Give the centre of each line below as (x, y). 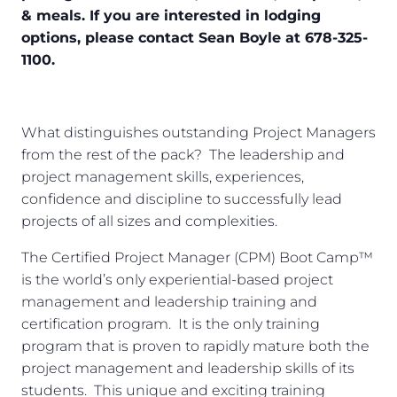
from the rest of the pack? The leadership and (183, 155)
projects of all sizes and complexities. (149, 222)
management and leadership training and (169, 302)
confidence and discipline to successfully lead (182, 199)
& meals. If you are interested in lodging (171, 16)
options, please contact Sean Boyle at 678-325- (195, 38)
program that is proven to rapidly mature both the (195, 346)
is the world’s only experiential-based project (177, 280)
